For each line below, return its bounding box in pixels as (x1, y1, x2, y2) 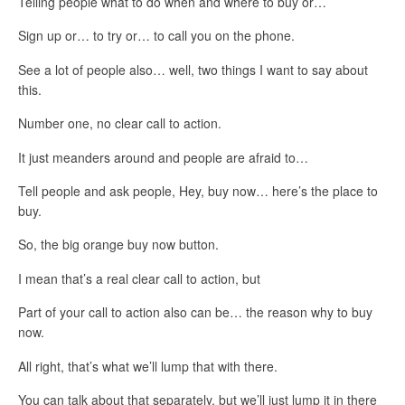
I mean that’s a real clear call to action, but (18, 268, 260, 287)
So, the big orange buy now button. (18, 235, 219, 254)
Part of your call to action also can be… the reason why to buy (18, 303, 372, 322)
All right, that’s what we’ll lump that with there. (18, 356, 278, 375)
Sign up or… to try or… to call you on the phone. (18, 26, 295, 45)
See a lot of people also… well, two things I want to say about (18, 60, 368, 79)
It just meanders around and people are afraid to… (18, 147, 308, 166)
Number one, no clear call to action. (18, 114, 221, 133)
